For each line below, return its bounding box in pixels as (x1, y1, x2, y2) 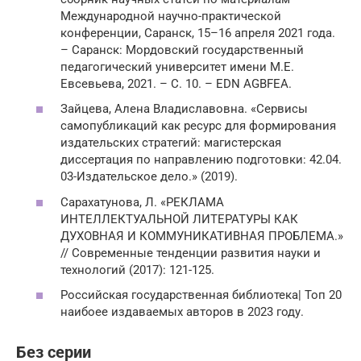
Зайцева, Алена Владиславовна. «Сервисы (60, 102, 308, 116)
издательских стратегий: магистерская (60, 135, 281, 150)
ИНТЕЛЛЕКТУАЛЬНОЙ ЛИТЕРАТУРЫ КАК (60, 211, 298, 226)
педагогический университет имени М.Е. (60, 59, 294, 74)
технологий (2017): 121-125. (60, 262, 214, 277)
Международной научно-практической (60, 8, 281, 23)
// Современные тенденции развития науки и (60, 245, 321, 260)
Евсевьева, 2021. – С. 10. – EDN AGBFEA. (60, 76, 292, 91)
